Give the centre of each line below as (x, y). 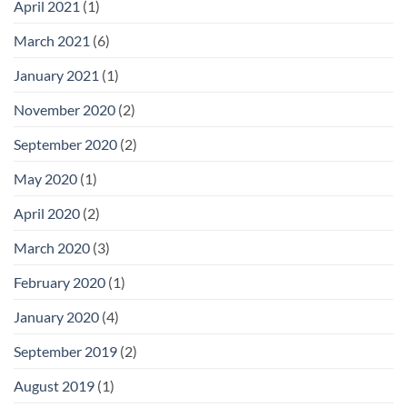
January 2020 (56, 317)
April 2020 (47, 213)
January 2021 (56, 75)
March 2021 (52, 41)
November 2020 (65, 110)
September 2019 (65, 352)
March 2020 (52, 248)
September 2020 (65, 144)
